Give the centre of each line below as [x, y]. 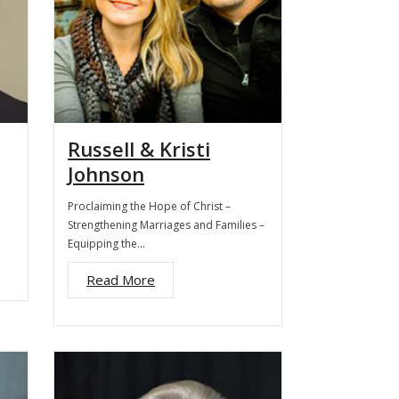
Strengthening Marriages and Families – [166, 225]
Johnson [106, 174]
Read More [121, 280]
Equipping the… [106, 244]
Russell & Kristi [139, 149]
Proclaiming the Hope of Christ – [149, 206]
